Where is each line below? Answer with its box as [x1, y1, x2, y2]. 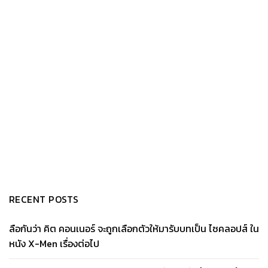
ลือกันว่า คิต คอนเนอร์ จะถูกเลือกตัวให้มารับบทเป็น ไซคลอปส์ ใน [9, 221, 259, 236]
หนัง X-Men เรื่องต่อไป [9, 236, 99, 251]
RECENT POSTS [9, 191, 79, 206]
